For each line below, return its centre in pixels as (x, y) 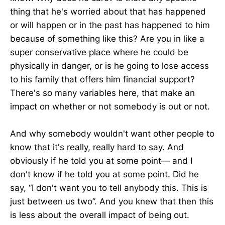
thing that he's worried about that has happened (108, 11)
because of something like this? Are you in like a (107, 38)
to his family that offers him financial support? (102, 79)
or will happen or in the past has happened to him (110, 25)
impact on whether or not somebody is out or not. (110, 106)
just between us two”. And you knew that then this (112, 202)
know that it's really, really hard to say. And (97, 147)
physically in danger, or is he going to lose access (109, 66)
